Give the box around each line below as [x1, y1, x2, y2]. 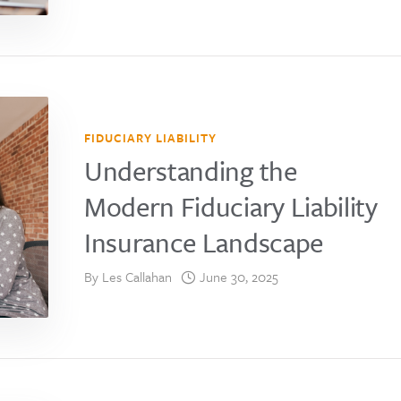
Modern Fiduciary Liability [84, 186, 378, 226]
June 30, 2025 [200, 266, 278, 286]
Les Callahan [102, 266, 172, 286]
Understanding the [84, 150, 297, 190]
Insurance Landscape [84, 222, 323, 261]
